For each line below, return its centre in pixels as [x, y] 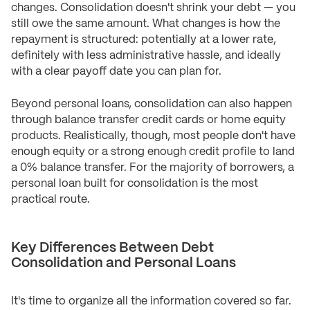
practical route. [51, 200]
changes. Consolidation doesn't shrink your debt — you [153, 8]
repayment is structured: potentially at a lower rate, [144, 40]
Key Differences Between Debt [112, 248]
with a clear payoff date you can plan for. [116, 72]
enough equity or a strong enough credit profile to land [153, 152]
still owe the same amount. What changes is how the [146, 24]
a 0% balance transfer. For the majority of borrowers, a [153, 168]
